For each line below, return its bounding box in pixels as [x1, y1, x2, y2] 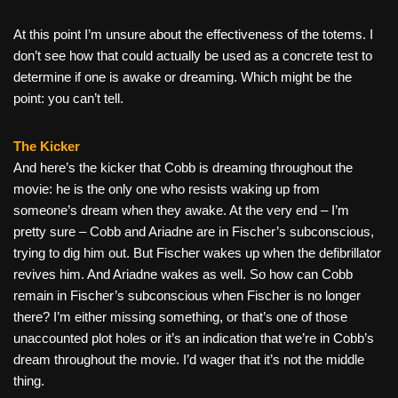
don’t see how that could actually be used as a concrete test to [13, 48, 372, 64]
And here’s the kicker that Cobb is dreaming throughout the [13, 160, 353, 176]
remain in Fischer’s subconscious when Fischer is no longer [13, 288, 361, 304]
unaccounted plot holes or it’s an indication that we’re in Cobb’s [13, 330, 374, 346]
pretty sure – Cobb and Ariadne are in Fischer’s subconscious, [13, 224, 374, 240]
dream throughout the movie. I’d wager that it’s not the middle [13, 352, 364, 368]
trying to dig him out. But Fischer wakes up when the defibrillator [13, 245, 381, 261]
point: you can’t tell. [13, 91, 123, 107]
